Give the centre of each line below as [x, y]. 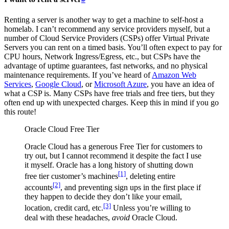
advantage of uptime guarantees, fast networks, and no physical [106, 65]
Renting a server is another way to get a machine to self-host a [104, 19]
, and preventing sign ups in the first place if [131, 188]
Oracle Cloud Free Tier [62, 129]
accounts [39, 188]
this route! [20, 111]
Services [18, 84]
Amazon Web [174, 75]
